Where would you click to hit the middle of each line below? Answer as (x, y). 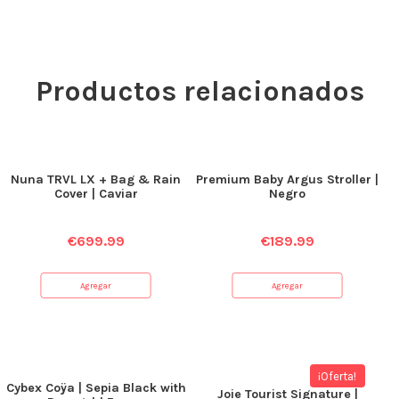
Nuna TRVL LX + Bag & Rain (96, 179)
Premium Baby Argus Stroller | (288, 179)
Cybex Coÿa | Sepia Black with (96, 388)
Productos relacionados (199, 90)
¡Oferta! (338, 376)
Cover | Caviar (96, 193)
